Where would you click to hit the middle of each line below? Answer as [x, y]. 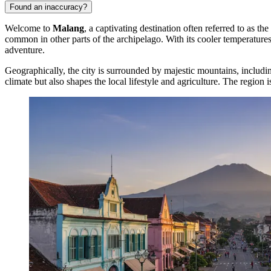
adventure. [25, 50]
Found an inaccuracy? [48, 7]
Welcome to [29, 28]
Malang [68, 28]
